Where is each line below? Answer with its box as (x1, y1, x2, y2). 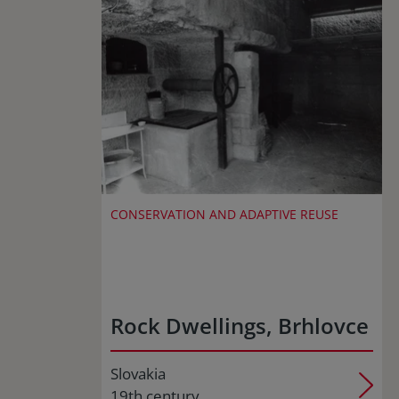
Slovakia (110, 363, 166, 384)
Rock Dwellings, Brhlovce (110, 311, 369, 340)
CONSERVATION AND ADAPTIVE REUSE (110, 206, 338, 223)
